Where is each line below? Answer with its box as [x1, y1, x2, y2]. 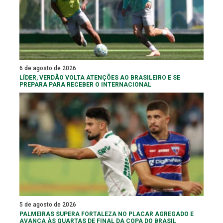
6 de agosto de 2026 [19, 64, 76, 72]
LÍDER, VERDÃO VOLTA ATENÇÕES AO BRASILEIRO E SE [19, 74, 180, 81]
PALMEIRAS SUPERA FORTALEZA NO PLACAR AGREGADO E [19, 210, 194, 218]
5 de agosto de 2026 [19, 201, 76, 208]
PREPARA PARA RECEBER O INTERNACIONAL [19, 81, 151, 88]
